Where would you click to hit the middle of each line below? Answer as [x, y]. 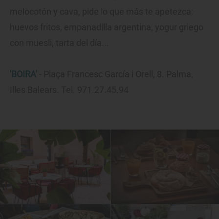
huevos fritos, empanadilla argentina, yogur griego [107, 27]
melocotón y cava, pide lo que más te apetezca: [101, 12]
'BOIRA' [23, 74]
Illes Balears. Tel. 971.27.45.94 [69, 90]
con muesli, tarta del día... [60, 43]
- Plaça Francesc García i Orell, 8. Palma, [115, 74]
